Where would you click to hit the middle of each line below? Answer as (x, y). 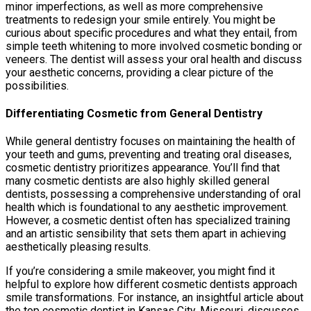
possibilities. (37, 85)
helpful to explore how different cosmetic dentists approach (151, 285)
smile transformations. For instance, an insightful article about (154, 298)
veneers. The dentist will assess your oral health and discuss (154, 59)
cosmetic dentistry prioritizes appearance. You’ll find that (143, 168)
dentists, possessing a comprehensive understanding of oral (153, 194)
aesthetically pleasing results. (78, 247)
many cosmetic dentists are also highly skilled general (137, 181)
